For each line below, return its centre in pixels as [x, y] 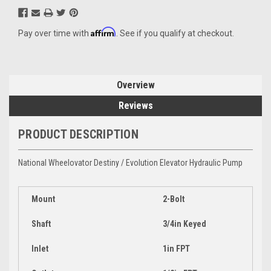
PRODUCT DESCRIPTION [78, 134]
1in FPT [176, 248]
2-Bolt [174, 199]
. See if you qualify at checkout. [175, 33]
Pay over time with [54, 33]
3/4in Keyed [184, 224]
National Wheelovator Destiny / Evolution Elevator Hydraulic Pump [130, 162]
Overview [135, 85]
